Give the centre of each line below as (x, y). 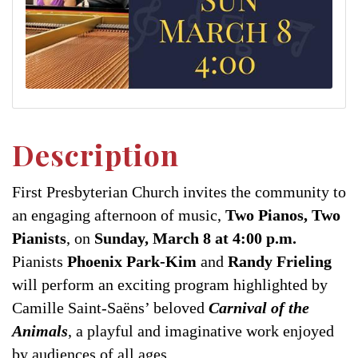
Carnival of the (259, 308)
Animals (40, 331)
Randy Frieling (280, 262)
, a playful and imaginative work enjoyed (201, 331)
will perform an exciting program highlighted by (170, 285)
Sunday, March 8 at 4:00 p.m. (195, 239)
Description (95, 155)
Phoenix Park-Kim (132, 262)
